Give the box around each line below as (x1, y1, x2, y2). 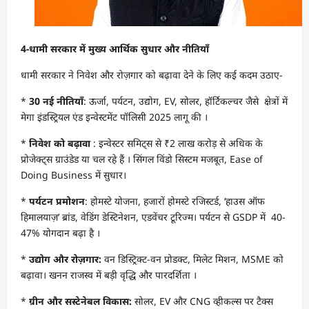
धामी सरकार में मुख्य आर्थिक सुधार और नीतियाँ (29, 42, 209, 56)
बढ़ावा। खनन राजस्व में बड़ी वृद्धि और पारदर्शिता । (21, 268, 197, 282)
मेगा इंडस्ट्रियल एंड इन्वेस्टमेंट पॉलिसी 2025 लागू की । (21, 110, 208, 124)
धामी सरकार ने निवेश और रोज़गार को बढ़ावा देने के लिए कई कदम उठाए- (21, 68, 283, 82)
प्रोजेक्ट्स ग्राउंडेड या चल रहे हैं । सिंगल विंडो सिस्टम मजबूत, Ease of (21, 152, 263, 166)
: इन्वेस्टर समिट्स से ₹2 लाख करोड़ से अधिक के (90, 137, 263, 150)
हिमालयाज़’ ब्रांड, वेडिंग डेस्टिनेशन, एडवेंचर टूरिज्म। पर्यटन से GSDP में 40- (21, 210, 286, 224)
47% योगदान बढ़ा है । (21, 226, 100, 240)
